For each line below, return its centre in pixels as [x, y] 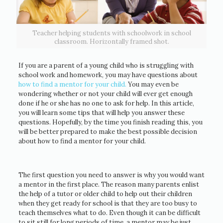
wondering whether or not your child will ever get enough [105, 94]
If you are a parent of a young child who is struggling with [106, 66]
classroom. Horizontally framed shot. [111, 42]
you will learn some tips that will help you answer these [101, 113]
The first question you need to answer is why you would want [111, 175]
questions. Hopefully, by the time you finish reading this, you [110, 122]
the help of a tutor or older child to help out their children [105, 194]
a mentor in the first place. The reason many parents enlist [109, 185]
